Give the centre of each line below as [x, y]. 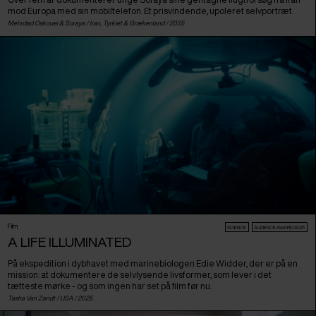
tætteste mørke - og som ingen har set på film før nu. [110, 286]
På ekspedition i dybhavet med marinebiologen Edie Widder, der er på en [153, 263]
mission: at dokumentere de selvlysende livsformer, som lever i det [140, 274]
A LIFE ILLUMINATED [70, 242]
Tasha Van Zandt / [34, 298]
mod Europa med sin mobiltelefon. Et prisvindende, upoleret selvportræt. [151, 11]
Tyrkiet [113, 23]
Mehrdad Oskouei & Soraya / [49, 23]
